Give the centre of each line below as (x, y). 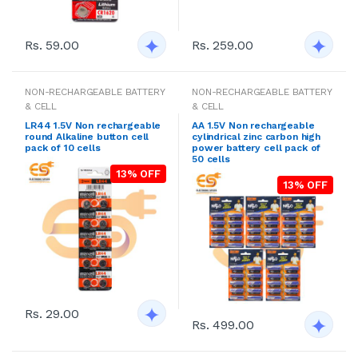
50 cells (211, 159)
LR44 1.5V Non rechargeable (93, 125)
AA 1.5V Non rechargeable (253, 125)
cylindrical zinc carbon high (256, 136)
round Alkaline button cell (87, 136)
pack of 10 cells (63, 147)
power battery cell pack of (257, 147)
